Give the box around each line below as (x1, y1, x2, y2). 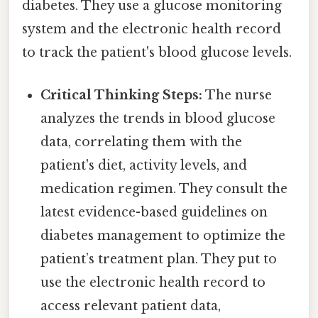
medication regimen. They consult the (40, 180, 288, 197)
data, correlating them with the (40, 133, 243, 150)
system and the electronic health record (22, 21, 281, 38)
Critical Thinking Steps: (40, 87, 203, 103)
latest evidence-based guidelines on (40, 204, 268, 220)
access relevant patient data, (40, 297, 221, 314)
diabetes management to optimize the (40, 227, 286, 243)
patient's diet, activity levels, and (40, 157, 248, 173)
